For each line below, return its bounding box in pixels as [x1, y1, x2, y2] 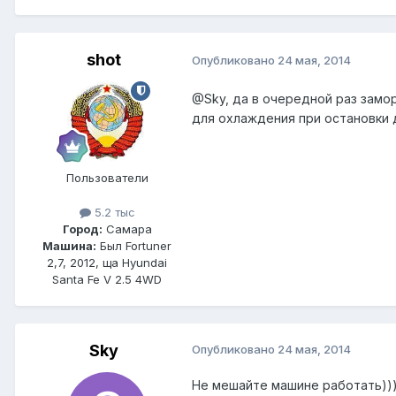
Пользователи [65, 170, 148, 185]
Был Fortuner [96, 238, 171, 253]
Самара [102, 221, 152, 236]
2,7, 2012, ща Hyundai [47, 255, 167, 270]
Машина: [42, 238, 96, 253]
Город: [62, 221, 103, 236]
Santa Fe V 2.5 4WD [52, 271, 162, 286]
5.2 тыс [90, 204, 135, 219]
